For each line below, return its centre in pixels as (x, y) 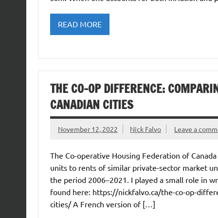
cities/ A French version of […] (102, 204)
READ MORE (80, 24)
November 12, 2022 (88, 129)
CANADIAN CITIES (91, 104)
